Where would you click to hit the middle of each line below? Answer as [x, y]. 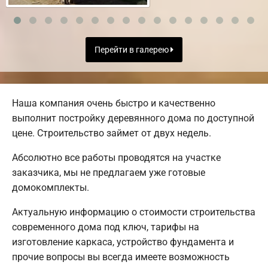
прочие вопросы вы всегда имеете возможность [121, 257]
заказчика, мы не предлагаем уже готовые [109, 172]
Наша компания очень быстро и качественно [114, 103]
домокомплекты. [51, 187]
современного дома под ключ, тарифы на [106, 227]
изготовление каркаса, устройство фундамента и [123, 242]
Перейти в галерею [133, 50]
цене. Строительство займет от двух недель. [112, 133]
